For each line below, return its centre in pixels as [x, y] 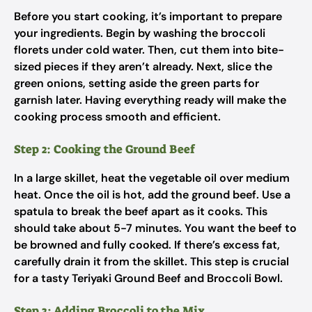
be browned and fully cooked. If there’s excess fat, [147, 245]
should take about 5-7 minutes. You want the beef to [155, 228]
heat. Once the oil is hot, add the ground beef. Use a [152, 195]
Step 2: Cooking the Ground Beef [104, 149]
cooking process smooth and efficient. [117, 117]
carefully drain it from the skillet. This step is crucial [151, 262]
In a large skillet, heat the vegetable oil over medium [152, 178]
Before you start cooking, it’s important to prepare [148, 16]
